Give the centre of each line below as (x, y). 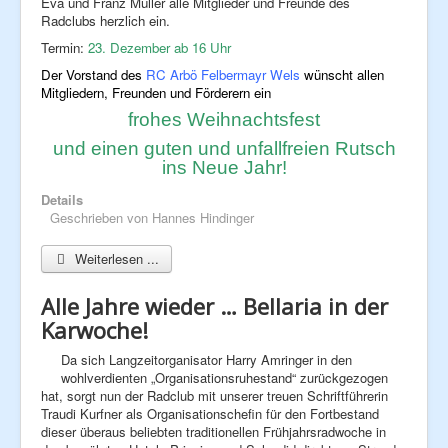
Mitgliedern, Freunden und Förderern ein (156, 92)
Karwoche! (94, 329)
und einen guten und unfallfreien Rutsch (224, 148)
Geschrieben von (101, 217)
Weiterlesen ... (115, 258)
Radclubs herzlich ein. (105, 20)
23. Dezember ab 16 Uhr (159, 47)
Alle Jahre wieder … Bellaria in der (214, 305)
